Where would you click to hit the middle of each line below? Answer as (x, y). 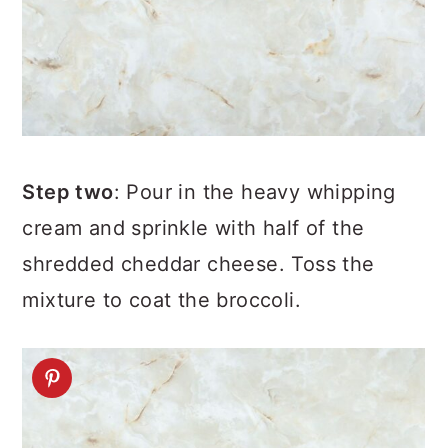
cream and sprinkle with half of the (193, 227)
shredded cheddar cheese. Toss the (198, 263)
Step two (68, 191)
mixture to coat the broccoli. (161, 299)
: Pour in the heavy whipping (254, 191)
